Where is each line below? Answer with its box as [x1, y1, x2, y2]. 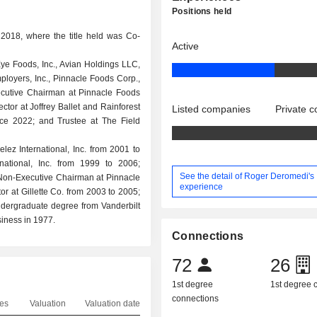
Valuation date [84, 299, 140, 309]
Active [172, 40, 200, 52]
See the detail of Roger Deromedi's [180, 171, 315, 181]
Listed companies [172, 103, 251, 115]
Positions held [172, 6, 232, 16]
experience [180, 181, 224, 192]
